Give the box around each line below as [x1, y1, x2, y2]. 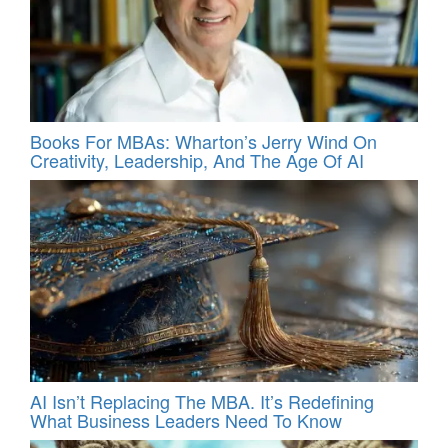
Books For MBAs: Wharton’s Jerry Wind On [30, 127, 377, 154]
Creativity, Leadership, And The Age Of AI [30, 146, 364, 173]
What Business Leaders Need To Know [30, 407, 342, 434]
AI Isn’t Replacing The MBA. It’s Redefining [30, 388, 374, 415]
